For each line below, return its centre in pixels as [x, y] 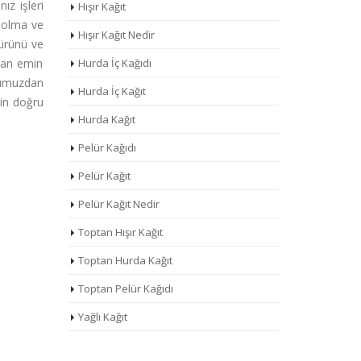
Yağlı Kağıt [102, 317]
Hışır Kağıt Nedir [116, 35]
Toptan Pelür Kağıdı [125, 288]
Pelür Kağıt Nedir [118, 204]
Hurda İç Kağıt [112, 91]
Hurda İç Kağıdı [114, 63]
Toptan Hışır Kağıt [120, 232]
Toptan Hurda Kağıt [125, 260]
